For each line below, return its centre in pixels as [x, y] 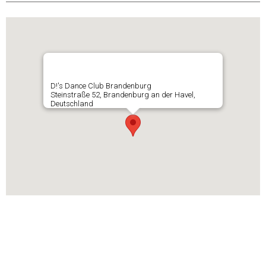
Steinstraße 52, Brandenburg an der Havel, [123, 94]
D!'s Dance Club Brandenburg [102, 85]
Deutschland [72, 103]
